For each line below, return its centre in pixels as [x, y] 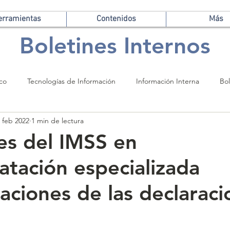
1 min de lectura [57, 120]
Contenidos [116, 19]
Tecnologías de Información [71, 81]
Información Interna [168, 81]
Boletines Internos [115, 45]
